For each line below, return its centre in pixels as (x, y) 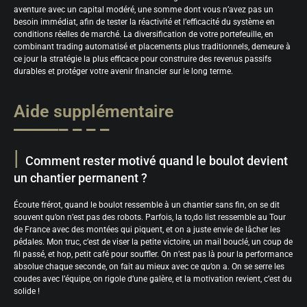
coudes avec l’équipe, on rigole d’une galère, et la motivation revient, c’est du (153, 279)
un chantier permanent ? (81, 177)
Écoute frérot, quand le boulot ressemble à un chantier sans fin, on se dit (147, 205)
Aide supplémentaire (94, 111)
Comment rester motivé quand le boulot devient (157, 160)
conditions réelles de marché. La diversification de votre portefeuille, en (144, 34)
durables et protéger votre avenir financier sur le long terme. (123, 71)
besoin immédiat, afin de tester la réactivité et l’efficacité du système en (144, 22)
